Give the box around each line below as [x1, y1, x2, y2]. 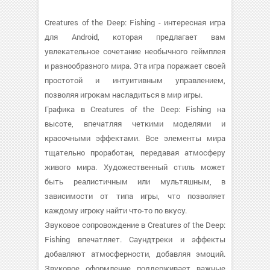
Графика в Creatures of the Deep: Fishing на [45, 104, 225, 115]
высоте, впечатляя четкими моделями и [45, 118, 225, 129]
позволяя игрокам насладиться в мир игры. [45, 89, 202, 100]
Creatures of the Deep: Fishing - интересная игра [45, 17, 225, 28]
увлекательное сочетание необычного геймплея [45, 46, 225, 57]
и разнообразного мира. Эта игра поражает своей [45, 60, 225, 71]
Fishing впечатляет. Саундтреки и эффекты [45, 234, 225, 245]
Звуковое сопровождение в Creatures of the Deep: [45, 219, 225, 230]
